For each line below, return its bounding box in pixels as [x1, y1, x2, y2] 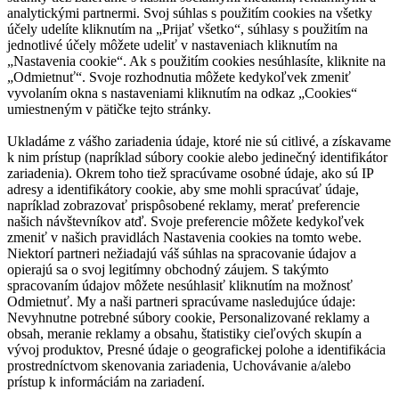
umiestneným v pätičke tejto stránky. [7, 101, 211, 117]
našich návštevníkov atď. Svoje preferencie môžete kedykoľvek [7, 213, 364, 229]
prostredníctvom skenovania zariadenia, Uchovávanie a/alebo [7, 357, 351, 373]
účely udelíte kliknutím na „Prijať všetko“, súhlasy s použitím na [7, 20, 368, 37]
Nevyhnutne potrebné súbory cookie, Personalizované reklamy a [7, 309, 370, 325]
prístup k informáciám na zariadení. [7, 373, 205, 389]
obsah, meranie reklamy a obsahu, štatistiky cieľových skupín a [7, 325, 362, 341]
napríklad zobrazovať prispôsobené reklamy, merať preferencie [7, 197, 360, 213]
